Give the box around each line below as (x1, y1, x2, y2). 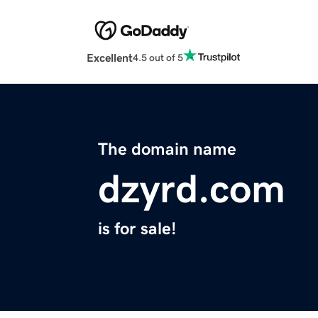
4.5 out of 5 (133, 52, 183, 62)
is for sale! (98, 220, 176, 238)
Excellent (87, 52, 133, 64)
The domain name (98, 141, 236, 158)
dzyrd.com (98, 169, 285, 209)
